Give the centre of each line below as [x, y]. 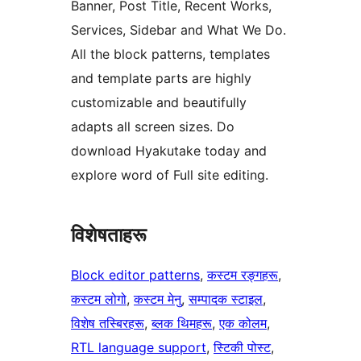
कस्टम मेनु [158, 299]
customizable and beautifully [159, 103]
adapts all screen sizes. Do [153, 127]
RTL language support [139, 348]
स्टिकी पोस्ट [242, 348]
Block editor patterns [135, 275]
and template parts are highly [161, 79]
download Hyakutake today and [169, 151]
